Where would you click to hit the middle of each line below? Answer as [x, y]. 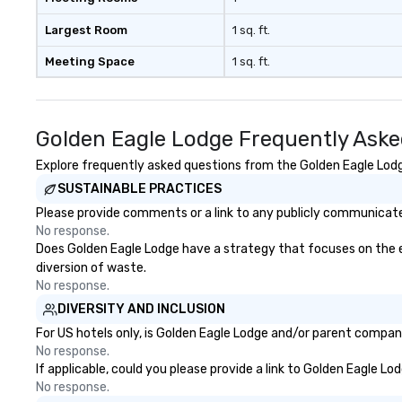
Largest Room [86, 30]
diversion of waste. [91, 268]
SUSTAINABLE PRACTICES [140, 189]
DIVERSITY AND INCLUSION [141, 309]
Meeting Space [90, 61]
